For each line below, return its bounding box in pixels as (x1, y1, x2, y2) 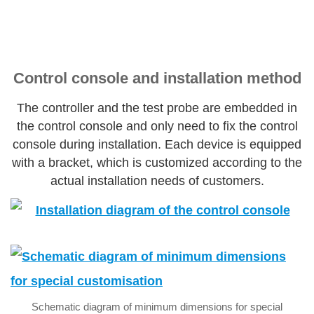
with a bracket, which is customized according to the (12, 155, 302, 170)
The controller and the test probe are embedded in (17, 100, 297, 115)
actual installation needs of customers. (50, 173, 264, 188)
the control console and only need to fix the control (16, 118, 298, 133)
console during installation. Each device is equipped (13, 137, 301, 151)
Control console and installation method (13, 69, 301, 88)
